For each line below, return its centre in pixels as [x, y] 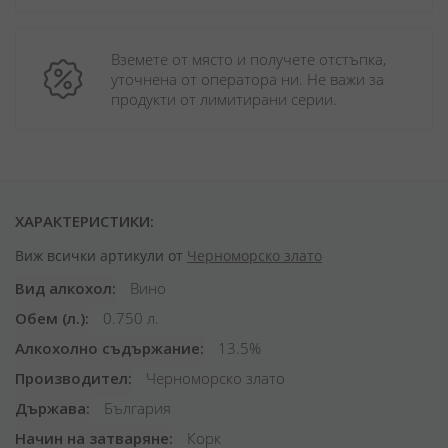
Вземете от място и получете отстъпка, [248, 59]
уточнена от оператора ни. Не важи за [247, 79]
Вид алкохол [63, 288]
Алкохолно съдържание [107, 348]
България [135, 408]
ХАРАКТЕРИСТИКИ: [84, 221]
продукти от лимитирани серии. [224, 99]
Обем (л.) [50, 318]
